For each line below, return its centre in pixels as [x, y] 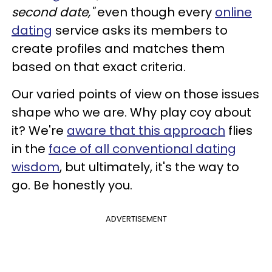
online [233, 12]
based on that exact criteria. [99, 66]
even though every [155, 12]
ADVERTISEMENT [136, 219]
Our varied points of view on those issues [135, 94]
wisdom [36, 167]
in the [30, 148]
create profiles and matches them [118, 48]
